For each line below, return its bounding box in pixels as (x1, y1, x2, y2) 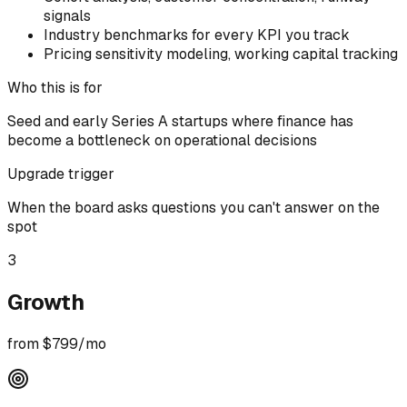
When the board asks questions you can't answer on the (7, 198, 380, 218)
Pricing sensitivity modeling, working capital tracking (44, 45, 398, 65)
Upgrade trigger (7, 164, 114, 184)
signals (44, 6, 91, 26)
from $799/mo (7, 334, 106, 354)
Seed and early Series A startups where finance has (7, 112, 353, 132)
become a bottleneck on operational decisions (7, 131, 317, 151)
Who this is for (7, 78, 103, 98)
